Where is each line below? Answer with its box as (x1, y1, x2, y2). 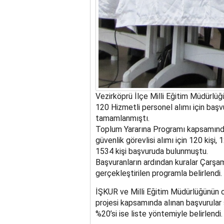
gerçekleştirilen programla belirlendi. (95, 168, 222, 178)
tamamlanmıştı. (95, 113, 149, 123)
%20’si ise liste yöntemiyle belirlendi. (95, 208, 222, 218)
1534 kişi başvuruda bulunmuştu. (95, 146, 208, 156)
